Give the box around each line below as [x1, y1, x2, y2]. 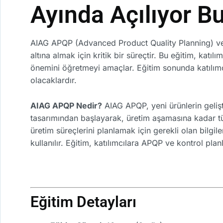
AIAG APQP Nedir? [30, 100, 102, 111]
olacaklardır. [30, 75, 77, 85]
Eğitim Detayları [30, 193, 136, 211]
